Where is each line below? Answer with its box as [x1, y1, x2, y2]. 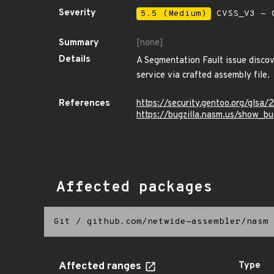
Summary [59, 37, 99, 49]
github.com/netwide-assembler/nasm [87, 217, 268, 227]
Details [59, 54, 91, 65]
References [59, 98, 110, 109]
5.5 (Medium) [141, 9, 207, 19]
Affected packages [56, 179, 212, 197]
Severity [59, 7, 96, 19]
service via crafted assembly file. [136, 70, 270, 81]
